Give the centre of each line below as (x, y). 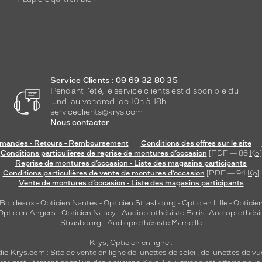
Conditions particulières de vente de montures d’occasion (104, 173)
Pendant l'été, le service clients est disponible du (144, 91)
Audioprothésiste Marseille (154, 223)
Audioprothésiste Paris (163, 213)
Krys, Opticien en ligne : (131, 243)
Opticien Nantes (70, 203)
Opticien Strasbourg (140, 203)
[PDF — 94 (226, 173)
